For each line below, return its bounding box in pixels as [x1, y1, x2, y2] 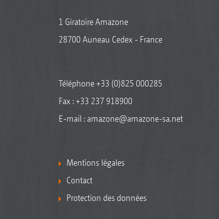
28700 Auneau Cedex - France [58, 34, 162, 45]
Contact [66, 175, 92, 186]
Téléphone [58, 78, 96, 89]
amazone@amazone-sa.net [87, 113, 183, 124]
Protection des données [66, 193, 147, 203]
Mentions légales [66, 157, 125, 168]
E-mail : [58, 113, 87, 124]
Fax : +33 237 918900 [58, 96, 132, 107]
